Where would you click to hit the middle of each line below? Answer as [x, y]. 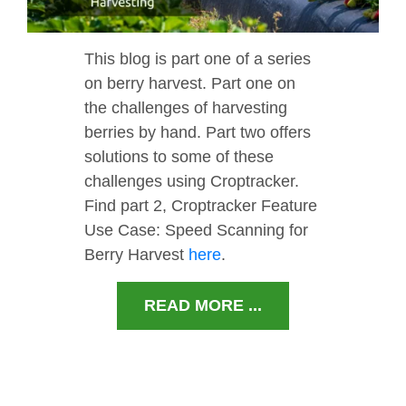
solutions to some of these [179, 157]
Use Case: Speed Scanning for [196, 231]
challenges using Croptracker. [192, 182]
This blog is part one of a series [198, 59]
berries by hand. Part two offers [198, 133]
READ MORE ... [203, 306]
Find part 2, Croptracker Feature [201, 206]
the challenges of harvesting [186, 108]
